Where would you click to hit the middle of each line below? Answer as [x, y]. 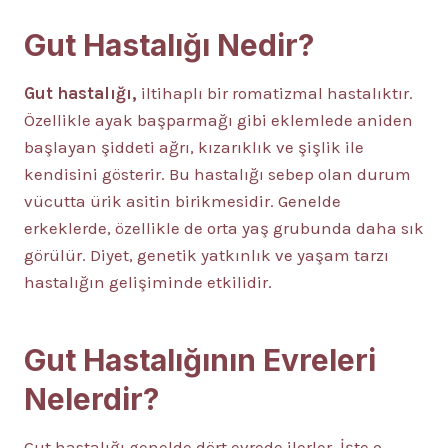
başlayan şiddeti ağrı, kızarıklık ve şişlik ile [194, 147]
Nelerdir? [91, 399]
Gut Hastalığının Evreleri [200, 360]
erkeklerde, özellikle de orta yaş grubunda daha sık [224, 228]
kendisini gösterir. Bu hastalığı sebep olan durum [217, 174]
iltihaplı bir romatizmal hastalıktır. [277, 93]
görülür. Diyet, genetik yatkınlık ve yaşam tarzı [206, 255]
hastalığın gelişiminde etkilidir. [148, 282]
